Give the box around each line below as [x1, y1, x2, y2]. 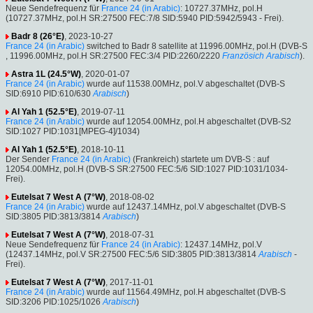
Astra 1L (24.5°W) [11, 69, 81, 80]
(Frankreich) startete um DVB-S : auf [131, 154, 269, 165]
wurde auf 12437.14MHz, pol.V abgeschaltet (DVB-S [85, 202, 286, 212]
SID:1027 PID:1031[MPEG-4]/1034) [6, 126, 140, 137]
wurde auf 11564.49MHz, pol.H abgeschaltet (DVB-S [85, 287, 286, 298]
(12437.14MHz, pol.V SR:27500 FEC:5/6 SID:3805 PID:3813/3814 [6, 249, 256, 260]
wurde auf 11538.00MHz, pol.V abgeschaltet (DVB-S [85, 79, 285, 89]
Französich [222, 51, 264, 61]
